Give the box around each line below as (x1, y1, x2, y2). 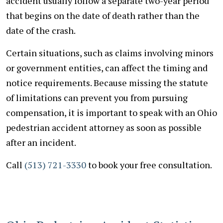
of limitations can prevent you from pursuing (6, 91, 188, 104)
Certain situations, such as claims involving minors (6, 46, 214, 59)
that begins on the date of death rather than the (6, 9, 200, 21)
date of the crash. (6, 24, 76, 36)
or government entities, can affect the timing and (6, 61, 208, 74)
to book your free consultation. (86, 158, 212, 171)
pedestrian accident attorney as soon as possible (6, 121, 202, 133)
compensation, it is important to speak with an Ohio (6, 106, 217, 118)
